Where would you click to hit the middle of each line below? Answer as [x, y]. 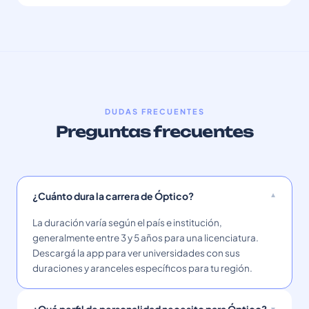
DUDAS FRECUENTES [154, 111]
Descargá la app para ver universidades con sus [136, 253]
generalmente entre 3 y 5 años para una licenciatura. [146, 238]
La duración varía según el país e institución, [127, 222]
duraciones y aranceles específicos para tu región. [142, 268]
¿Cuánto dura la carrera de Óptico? [113, 196]
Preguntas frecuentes [154, 131]
